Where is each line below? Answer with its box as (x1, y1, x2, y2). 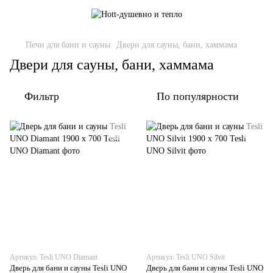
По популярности (157, 90, 239, 102)
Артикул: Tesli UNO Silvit (146, 253, 225, 261)
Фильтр (24, 90, 59, 102)
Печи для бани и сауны (26, 40, 110, 49)
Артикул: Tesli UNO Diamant (10, 253, 97, 261)
